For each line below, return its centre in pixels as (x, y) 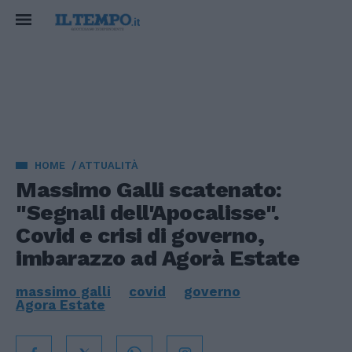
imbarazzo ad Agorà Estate (158, 258)
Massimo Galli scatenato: (149, 190)
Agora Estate (60, 305)
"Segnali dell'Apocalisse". (148, 213)
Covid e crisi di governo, (140, 235)
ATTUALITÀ (108, 165)
